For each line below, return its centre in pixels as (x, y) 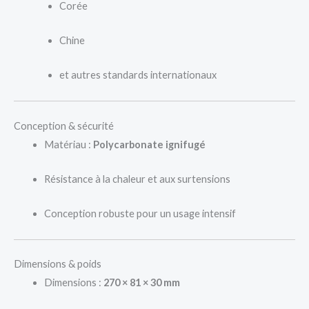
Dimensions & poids (58, 264)
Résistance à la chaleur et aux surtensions (137, 179)
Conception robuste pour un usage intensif (140, 214)
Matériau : (68, 144)
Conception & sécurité (64, 126)
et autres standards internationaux (138, 75)
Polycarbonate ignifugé (149, 144)
